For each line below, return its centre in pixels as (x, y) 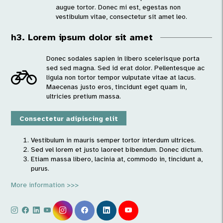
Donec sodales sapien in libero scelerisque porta (123, 58)
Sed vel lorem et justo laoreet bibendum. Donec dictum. (117, 149)
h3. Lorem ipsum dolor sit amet (82, 37)
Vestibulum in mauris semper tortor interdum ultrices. (113, 140)
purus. (40, 168)
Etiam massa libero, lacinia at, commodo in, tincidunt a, (117, 159)
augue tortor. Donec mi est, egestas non (118, 7)
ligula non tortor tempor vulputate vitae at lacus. (121, 77)
